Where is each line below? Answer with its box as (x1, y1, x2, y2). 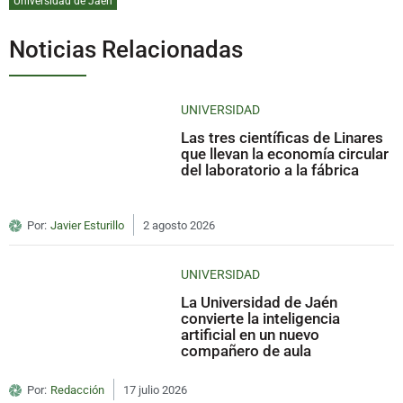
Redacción (50, 383, 104, 398)
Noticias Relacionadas (9, 36, 243, 64)
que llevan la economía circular (181, 145, 390, 164)
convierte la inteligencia (181, 309, 341, 328)
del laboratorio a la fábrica (181, 161, 360, 180)
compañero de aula (181, 342, 312, 361)
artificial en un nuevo (181, 326, 320, 345)
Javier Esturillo (50, 219, 124, 233)
